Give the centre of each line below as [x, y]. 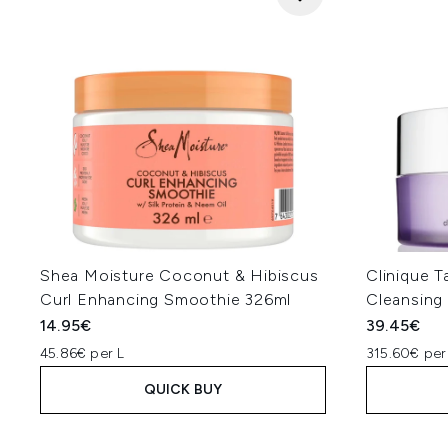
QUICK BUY [183, 389]
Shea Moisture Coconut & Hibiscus [179, 275]
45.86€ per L [82, 353]
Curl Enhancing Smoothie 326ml [166, 299]
